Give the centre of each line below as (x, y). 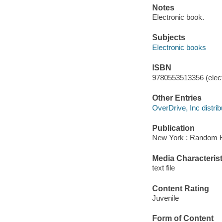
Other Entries (177, 98)
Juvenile (165, 198)
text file (163, 168)
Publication (173, 128)
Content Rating (180, 188)
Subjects (168, 38)
